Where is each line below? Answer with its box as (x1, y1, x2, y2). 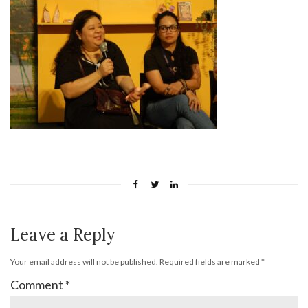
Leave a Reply (10, 223, 115, 245)
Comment (10, 276, 65, 292)
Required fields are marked (159, 256, 261, 267)
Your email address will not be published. (10, 256, 158, 267)
